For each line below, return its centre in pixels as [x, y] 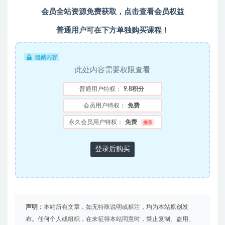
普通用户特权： [100, 89]
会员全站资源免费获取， [82, 12]
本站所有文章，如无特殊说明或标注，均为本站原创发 [116, 207]
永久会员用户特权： [96, 122]
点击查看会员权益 [154, 12]
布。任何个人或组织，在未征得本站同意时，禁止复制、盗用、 [110, 219]
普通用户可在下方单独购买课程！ [113, 30]
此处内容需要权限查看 [113, 70]
